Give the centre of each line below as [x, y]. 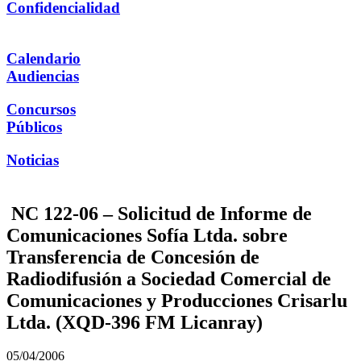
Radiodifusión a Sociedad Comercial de [169, 278]
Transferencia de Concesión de [133, 257]
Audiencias [43, 77]
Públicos [34, 127]
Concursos [41, 109]
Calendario [44, 59]
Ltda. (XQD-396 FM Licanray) [137, 322]
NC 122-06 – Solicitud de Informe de [159, 213]
